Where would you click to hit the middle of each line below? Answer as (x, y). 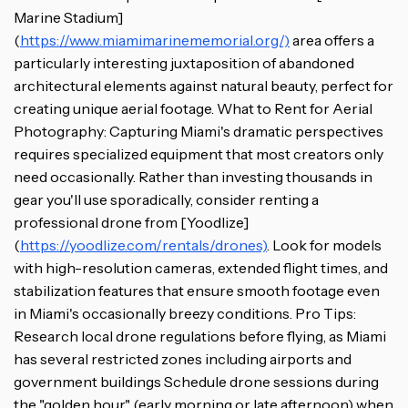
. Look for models (324, 245)
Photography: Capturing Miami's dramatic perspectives (199, 131)
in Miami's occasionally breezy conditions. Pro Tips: (185, 313)
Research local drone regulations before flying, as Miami (200, 336)
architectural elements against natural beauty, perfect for (204, 85)
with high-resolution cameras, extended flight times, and (201, 267)
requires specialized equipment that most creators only (199, 153)
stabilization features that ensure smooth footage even (197, 290)
